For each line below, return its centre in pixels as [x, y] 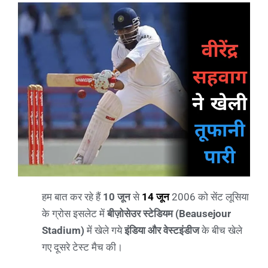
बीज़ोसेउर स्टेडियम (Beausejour [169, 213]
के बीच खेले [222, 230]
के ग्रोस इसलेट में [74, 213]
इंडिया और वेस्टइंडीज [163, 230]
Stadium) [63, 230]
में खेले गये [104, 230]
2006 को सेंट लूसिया [209, 197]
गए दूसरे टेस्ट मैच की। [82, 247]
